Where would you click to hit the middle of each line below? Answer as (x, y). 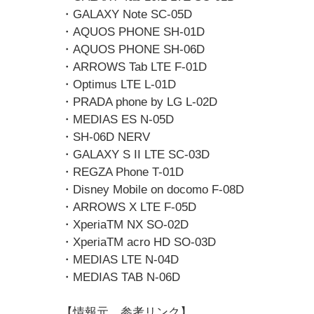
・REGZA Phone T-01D (122, 172)
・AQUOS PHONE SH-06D (133, 49)
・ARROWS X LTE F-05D (129, 207)
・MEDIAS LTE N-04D (120, 260)
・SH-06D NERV (105, 137)
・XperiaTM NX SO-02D (125, 225)
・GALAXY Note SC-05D (127, 14)
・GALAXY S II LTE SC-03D (135, 155)
